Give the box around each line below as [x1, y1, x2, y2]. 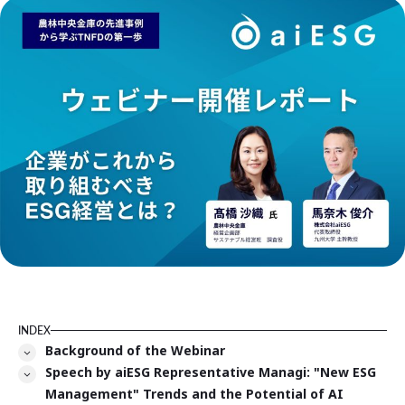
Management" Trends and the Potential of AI [45, 384, 344, 402]
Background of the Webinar [45, 341, 225, 359]
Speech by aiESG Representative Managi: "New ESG [45, 363, 376, 381]
